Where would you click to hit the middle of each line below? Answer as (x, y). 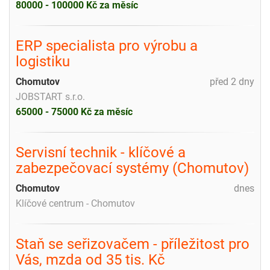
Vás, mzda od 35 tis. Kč (90, 259)
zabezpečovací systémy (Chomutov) (132, 168)
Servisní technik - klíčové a (101, 152)
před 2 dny (232, 81)
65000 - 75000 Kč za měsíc (74, 111)
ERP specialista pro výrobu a (107, 46)
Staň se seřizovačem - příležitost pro (133, 244)
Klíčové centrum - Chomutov (75, 203)
